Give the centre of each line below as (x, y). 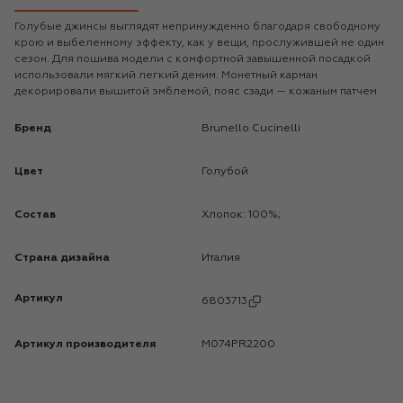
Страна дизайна (62, 258)
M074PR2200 (243, 344)
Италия (225, 258)
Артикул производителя (85, 344)
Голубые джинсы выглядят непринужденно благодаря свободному (197, 27)
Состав (35, 215)
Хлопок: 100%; (245, 215)
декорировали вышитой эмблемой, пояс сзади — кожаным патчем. (197, 91)
